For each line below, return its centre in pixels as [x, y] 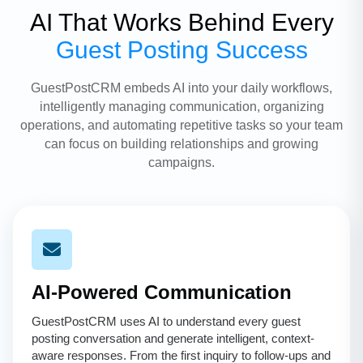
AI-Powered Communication [162, 293]
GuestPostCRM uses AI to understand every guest [166, 322]
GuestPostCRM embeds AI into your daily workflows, [181, 88]
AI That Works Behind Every [181, 23]
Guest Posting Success [181, 50]
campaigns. [181, 163]
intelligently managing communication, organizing [181, 107]
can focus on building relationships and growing [181, 144]
